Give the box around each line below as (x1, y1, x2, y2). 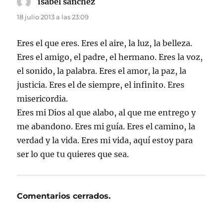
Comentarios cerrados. (17, 191, 111, 201)
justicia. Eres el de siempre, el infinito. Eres (17, 79, 185, 90)
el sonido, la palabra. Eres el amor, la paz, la (17, 65, 187, 76)
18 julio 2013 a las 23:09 (17, 12, 89, 21)
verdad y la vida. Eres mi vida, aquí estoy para (17, 135, 193, 145)
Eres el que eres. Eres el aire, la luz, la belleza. (17, 38, 193, 48)
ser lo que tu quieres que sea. (17, 149, 129, 159)
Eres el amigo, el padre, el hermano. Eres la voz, (17, 52, 203, 62)
